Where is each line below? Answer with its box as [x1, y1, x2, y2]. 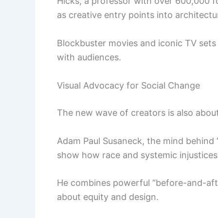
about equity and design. [57, 192, 159, 202]
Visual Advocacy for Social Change [57, 80, 200, 91]
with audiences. [57, 52, 121, 63]
